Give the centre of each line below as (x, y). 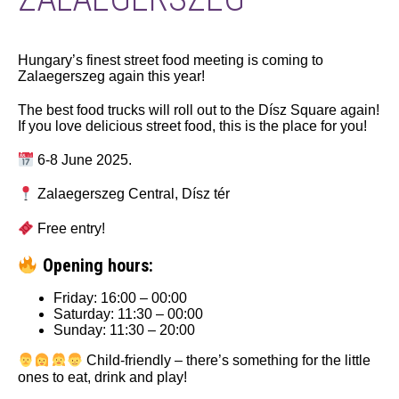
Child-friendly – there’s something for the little (226, 361)
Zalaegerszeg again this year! (111, 76)
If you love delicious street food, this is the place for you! (192, 126)
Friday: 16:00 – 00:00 (120, 298)
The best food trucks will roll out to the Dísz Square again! (199, 110)
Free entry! (70, 229)
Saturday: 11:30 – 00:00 (128, 314)
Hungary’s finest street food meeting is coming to (171, 60)
